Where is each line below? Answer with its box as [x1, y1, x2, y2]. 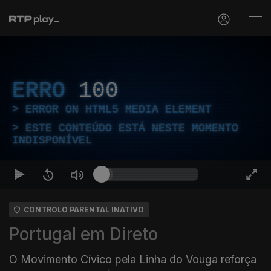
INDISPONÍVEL [12, 134, 92, 146]
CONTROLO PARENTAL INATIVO [24, 205, 144, 214]
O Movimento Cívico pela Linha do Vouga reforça [9, 253, 256, 266]
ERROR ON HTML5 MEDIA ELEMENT [25, 103, 212, 116]
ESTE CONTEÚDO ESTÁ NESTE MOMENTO [25, 122, 238, 134]
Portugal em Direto [9, 224, 158, 244]
